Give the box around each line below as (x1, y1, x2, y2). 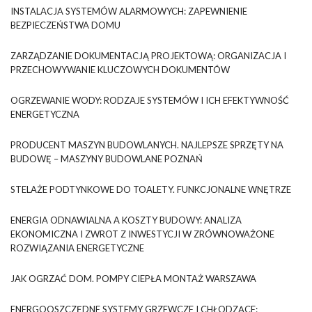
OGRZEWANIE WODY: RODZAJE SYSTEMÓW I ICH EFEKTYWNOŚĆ (10, 95, 289, 107)
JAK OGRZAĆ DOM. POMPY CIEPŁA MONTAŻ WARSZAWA (10, 273, 256, 285)
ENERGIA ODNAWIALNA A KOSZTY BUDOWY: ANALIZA (10, 214, 242, 226)
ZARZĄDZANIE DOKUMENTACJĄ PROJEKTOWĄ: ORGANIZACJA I (10, 50, 286, 62)
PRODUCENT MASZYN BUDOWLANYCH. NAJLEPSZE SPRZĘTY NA (10, 139, 283, 151)
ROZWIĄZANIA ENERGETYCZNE (10, 242, 144, 254)
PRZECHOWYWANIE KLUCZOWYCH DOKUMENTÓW (10, 64, 230, 76)
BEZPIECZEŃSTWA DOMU (10, 19, 120, 31)
